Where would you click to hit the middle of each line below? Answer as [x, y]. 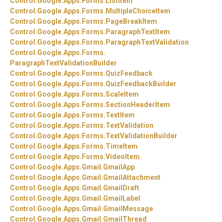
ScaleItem [122, 94]
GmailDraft [121, 188]
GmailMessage [128, 209]
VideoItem [123, 157]
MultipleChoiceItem [138, 11]
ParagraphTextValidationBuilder [63, 63]
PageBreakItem [131, 22]
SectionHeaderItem [138, 105]
